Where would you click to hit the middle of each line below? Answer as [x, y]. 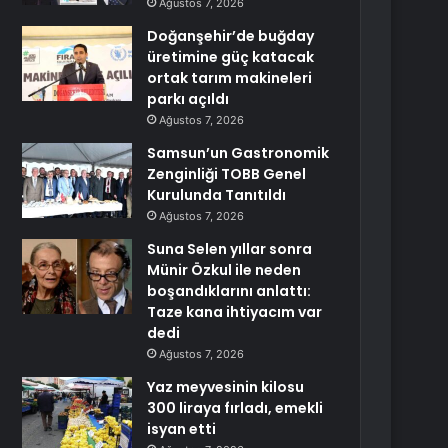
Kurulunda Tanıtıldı [217, 195]
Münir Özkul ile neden [224, 270]
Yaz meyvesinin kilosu [226, 387]
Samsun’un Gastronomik [238, 153]
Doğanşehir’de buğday [231, 36]
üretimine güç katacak [231, 57]
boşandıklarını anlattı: [229, 291]
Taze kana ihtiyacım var [235, 312]
